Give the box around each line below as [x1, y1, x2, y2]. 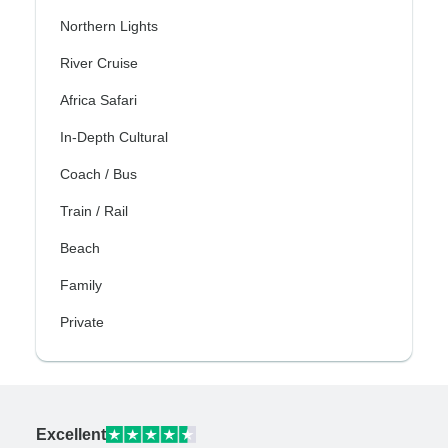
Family [60, 276, 102, 293]
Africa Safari [60, 91, 137, 108]
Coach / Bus [60, 165, 137, 182]
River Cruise [60, 54, 138, 71]
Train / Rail [60, 202, 128, 219]
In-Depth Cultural [60, 128, 168, 145]
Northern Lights [60, 17, 158, 34]
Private [60, 313, 104, 330]
